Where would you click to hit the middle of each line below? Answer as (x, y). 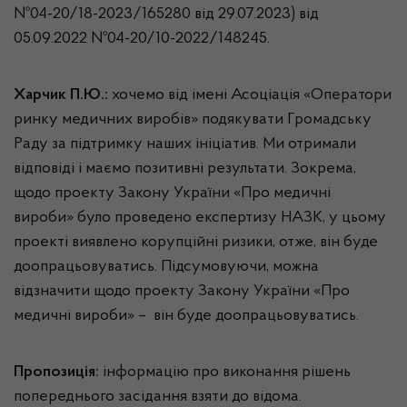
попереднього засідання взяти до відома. (158, 397)
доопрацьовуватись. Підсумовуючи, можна (166, 267)
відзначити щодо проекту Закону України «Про (182, 292)
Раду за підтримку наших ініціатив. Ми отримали (185, 144)
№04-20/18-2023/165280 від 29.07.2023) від (166, 15)
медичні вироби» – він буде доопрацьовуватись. (186, 316)
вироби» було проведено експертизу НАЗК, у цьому (200, 218)
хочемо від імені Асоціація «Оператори (252, 95)
